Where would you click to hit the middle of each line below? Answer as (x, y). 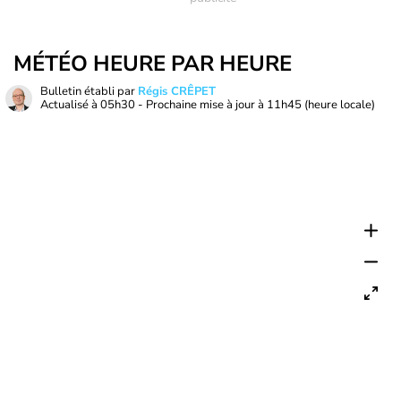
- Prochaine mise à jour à (201, 105)
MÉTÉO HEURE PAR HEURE (153, 64)
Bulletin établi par (89, 91)
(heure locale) (340, 105)
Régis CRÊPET (177, 91)
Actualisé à (70, 105)
